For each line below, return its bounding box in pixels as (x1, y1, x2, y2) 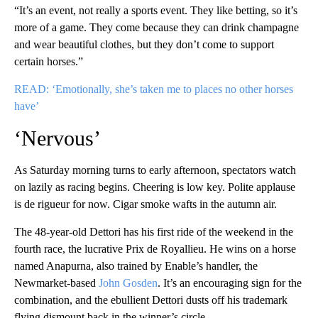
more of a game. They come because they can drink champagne (14, 21, 299, 34)
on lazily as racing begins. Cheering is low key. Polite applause (14, 181, 295, 194)
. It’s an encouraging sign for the (158, 277, 302, 290)
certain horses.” (14, 55, 83, 68)
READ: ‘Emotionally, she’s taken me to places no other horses (14, 83, 293, 96)
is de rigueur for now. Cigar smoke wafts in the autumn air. (14, 198, 277, 211)
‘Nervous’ (14, 126, 101, 150)
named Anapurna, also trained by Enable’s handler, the (14, 260, 258, 273)
